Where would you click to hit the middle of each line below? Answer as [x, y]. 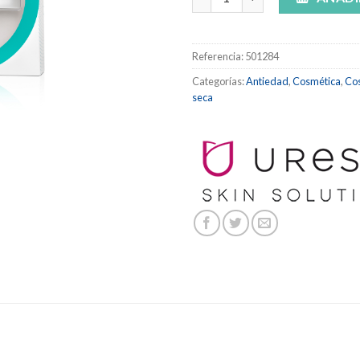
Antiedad [267, 81]
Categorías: [219, 81]
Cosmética [317, 81]
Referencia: [219, 56]
